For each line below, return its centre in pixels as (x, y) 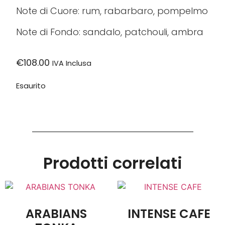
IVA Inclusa (72, 64)
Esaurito (31, 86)
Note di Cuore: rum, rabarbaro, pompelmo (112, 11)
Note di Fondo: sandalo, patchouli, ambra (110, 32)
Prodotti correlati (113, 163)
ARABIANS (56, 213)
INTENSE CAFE (169, 213)
